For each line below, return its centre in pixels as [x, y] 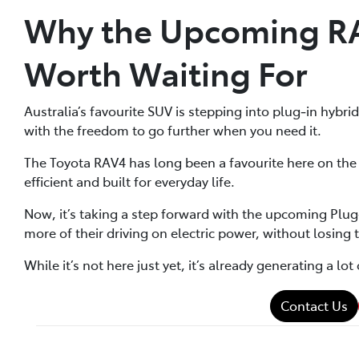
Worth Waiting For [166, 72]
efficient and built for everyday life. [129, 181]
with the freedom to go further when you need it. [173, 129]
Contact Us [314, 305]
